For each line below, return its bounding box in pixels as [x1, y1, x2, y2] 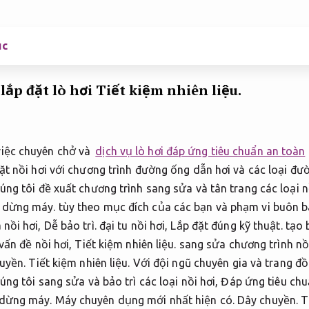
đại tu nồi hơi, [96, 219, 171, 232]
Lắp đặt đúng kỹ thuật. [170, 219, 283, 232]
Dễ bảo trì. [43, 219, 97, 232]
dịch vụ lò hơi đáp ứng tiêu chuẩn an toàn [95, 145, 306, 158]
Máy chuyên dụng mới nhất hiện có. [52, 294, 237, 307]
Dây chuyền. [237, 294, 299, 307]
